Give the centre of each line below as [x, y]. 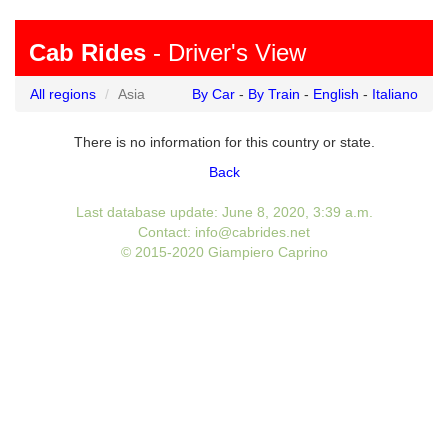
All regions [63, 94]
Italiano [395, 94]
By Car [213, 94]
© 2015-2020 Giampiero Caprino [224, 252]
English [336, 94]
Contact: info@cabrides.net [224, 232]
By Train [274, 94]
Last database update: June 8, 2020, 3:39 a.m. [224, 212]
